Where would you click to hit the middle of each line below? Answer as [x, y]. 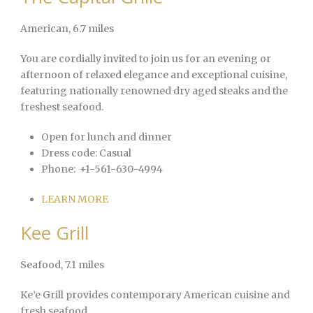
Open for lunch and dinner [107, 137]
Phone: [58, 169]
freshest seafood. [62, 107]
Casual [114, 153]
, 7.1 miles [82, 265]
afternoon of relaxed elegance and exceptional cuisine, [154, 75]
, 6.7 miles [91, 29]
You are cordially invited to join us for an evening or [146, 59]
